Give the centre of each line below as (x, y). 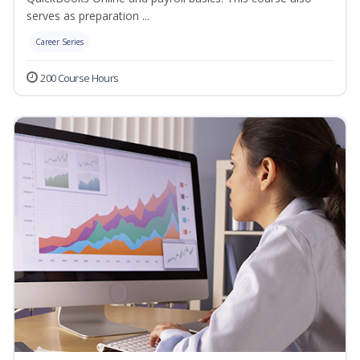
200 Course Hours (80, 78)
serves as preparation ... (88, 16)
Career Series (59, 42)
